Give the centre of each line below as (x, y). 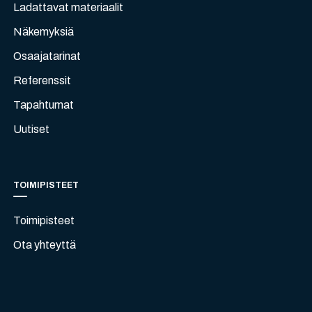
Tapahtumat (44, 105)
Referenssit (42, 81)
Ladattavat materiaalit (69, 8)
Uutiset (32, 130)
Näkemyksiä (44, 32)
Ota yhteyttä (45, 245)
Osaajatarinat (47, 56)
